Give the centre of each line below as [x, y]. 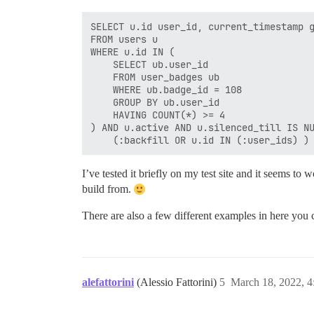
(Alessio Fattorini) [178, 282]
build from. [108, 189]
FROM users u [127, 40]
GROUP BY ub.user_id [158, 103]
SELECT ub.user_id [152, 65]
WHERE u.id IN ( [135, 52]
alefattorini [108, 282]
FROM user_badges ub [158, 77]
